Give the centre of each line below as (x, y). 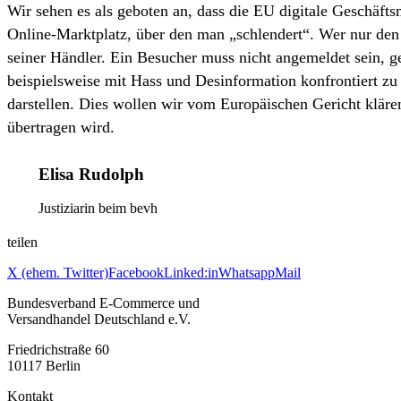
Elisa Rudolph (91, 174)
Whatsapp (247, 273)
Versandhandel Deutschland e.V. (99, 320)
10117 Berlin (44, 366)
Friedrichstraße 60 (58, 350)
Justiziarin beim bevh (98, 209)
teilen (22, 243)
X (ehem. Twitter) (58, 273)
